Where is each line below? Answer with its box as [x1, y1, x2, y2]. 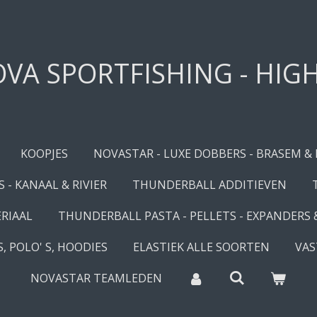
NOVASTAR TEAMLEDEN [30, 270, 163, 286]
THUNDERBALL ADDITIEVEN [132, 177, 287, 192]
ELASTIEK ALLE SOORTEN [132, 239, 270, 255]
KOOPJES [20, 146, 68, 161]
